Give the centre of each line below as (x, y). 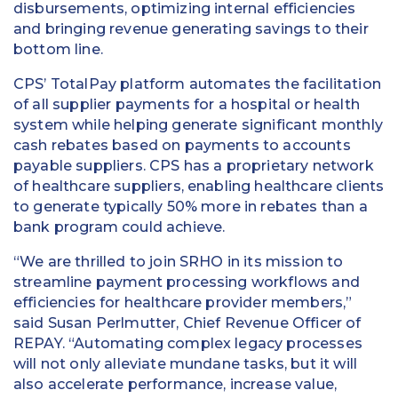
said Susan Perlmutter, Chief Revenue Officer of (187, 323)
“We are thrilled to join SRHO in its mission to (179, 262)
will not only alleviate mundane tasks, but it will (186, 364)
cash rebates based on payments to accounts (182, 145)
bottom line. (58, 49)
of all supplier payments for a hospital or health (187, 104)
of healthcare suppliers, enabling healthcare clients (199, 186)
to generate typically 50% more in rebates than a (191, 207)
